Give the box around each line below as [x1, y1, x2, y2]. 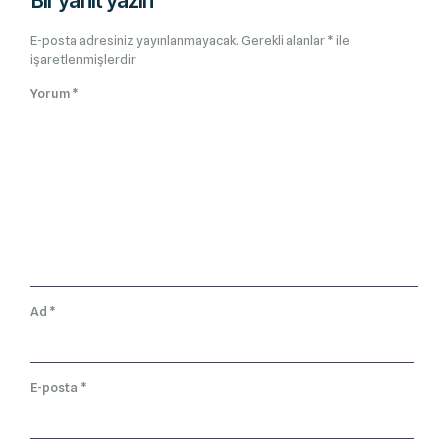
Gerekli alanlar [241, 32, 327, 49]
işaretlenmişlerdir [30, 51, 136, 68]
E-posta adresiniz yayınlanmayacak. [30, 32, 239, 49]
